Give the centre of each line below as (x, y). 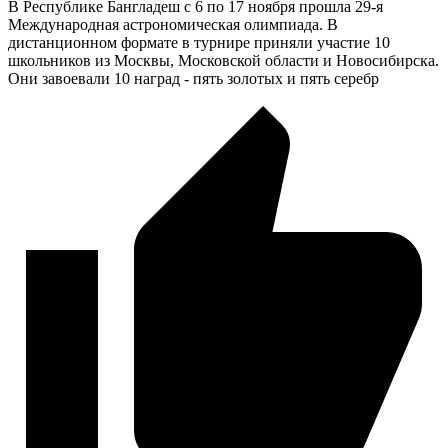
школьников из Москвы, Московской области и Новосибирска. (223, 60)
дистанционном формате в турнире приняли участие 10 (199, 42)
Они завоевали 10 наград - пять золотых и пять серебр (193, 78)
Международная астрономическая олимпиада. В (173, 24)
